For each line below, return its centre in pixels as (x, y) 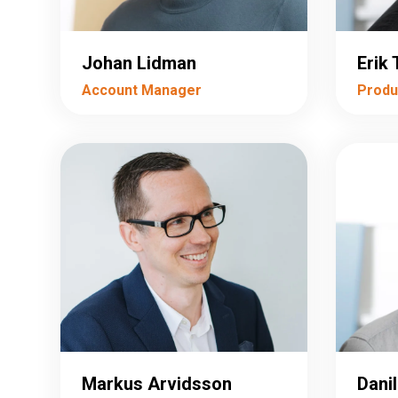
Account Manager (142, 91)
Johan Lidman (139, 63)
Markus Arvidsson (157, 383)
